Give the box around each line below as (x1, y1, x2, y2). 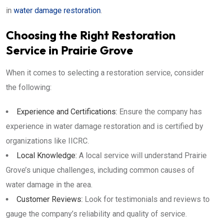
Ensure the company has (117, 107, 202, 116)
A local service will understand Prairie (77, 150, 207, 160)
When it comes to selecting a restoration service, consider (6, 68, 204, 77)
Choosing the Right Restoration (6, 27, 176, 42)
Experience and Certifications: (17, 107, 117, 116)
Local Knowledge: (17, 150, 77, 160)
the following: (6, 82, 52, 92)
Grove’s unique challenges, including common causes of (6, 165, 195, 175)
